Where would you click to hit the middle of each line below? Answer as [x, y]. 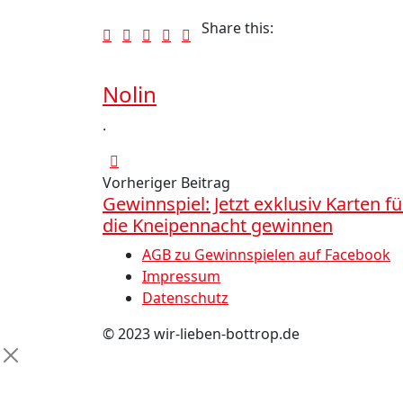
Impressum [181, 276]
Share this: [237, 28]
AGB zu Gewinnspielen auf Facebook [266, 255]
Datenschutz [185, 298]
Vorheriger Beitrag [166, 183]
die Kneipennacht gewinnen [218, 225]
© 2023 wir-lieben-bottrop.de [201, 334]
